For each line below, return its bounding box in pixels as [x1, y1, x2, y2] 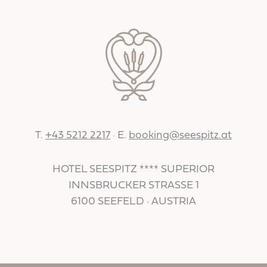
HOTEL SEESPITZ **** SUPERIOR [52, 163, 215, 175]
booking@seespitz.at [129, 129, 232, 141]
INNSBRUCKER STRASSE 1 [68, 179, 199, 191]
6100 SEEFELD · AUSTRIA [71, 195, 196, 207]
